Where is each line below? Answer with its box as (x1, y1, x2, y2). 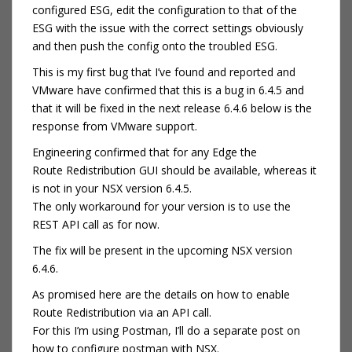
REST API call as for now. (32, 216, 159, 232)
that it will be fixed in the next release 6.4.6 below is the (32, 100, 312, 115)
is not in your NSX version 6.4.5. (32, 180, 192, 196)
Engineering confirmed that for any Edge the (32, 144, 257, 159)
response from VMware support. (32, 118, 197, 134)
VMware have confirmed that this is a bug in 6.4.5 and (32, 82, 304, 97)
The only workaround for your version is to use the (32, 198, 291, 214)
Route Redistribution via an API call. (32, 304, 211, 320)
